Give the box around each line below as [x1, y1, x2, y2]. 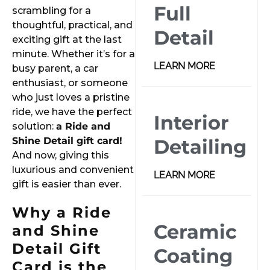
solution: [12, 121, 56, 133]
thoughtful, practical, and [12, 19, 133, 31]
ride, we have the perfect [12, 106, 132, 118]
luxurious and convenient [12, 164, 134, 176]
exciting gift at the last [12, 34, 122, 46]
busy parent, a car [12, 63, 98, 75]
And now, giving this [12, 149, 109, 162]
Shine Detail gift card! [12, 135, 122, 147]
